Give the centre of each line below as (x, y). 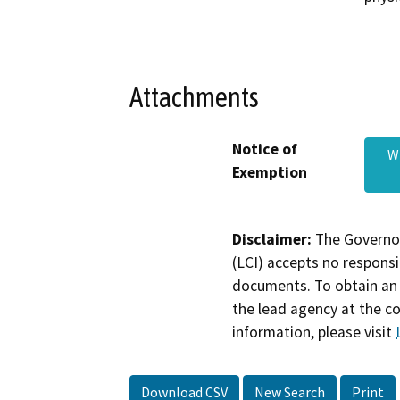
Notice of (265, 149)
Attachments (194, 97)
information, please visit (314, 332)
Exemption (270, 172)
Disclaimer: (272, 239)
